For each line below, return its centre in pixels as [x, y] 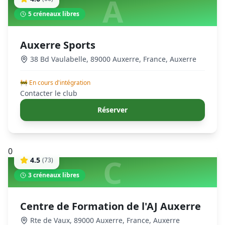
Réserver [113, 110]
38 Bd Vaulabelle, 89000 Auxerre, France [98, 59]
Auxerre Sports [58, 45]
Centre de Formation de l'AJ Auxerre [110, 206]
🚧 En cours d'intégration [55, 83]
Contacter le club [49, 93]
